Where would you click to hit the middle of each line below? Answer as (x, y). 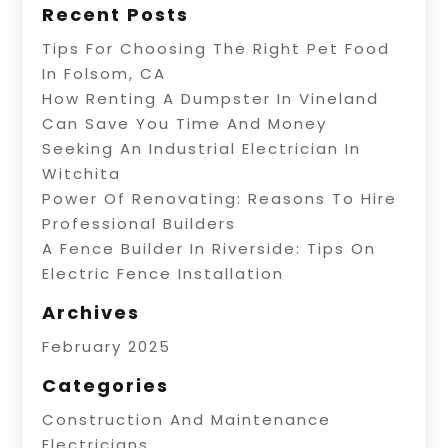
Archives (91, 312)
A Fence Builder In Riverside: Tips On (209, 248)
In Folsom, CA (104, 73)
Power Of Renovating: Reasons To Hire (220, 198)
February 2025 (107, 346)
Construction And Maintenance (187, 419)
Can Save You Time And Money (185, 123)
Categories (106, 385)
